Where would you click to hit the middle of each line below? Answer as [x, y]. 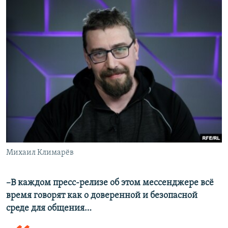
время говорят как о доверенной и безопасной [102, 196]
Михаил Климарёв [40, 153]
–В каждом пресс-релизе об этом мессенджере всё [110, 183]
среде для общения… [49, 209]
